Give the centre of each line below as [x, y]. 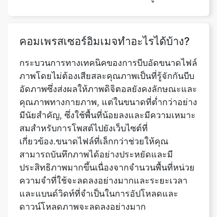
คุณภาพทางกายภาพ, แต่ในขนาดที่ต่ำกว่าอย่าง [108, 73]
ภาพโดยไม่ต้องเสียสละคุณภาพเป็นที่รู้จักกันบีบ [107, 47]
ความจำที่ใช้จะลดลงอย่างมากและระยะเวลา [103, 152]
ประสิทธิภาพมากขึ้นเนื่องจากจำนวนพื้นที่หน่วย [107, 139]
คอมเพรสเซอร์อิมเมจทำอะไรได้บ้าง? [105, 12]
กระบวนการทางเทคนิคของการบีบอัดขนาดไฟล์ [108, 34]
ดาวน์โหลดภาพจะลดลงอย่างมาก [83, 178]
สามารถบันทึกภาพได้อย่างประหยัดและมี [96, 125]
